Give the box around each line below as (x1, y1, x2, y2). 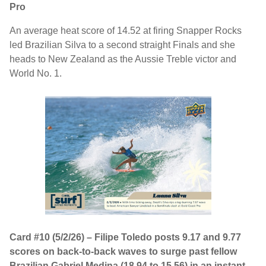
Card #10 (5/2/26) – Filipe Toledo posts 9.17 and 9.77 (9, 232, 241, 242)
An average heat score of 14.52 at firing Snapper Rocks (9, 26, 242, 36)
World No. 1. (9, 68, 62, 78)
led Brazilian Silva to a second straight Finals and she (9, 40, 235, 50)
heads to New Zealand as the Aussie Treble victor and (9, 54, 236, 64)
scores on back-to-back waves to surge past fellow (9, 246, 237, 256)
